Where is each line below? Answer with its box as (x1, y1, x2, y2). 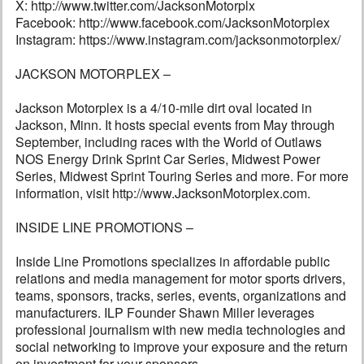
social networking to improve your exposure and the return (15, 337, 348, 357)
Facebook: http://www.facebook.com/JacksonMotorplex (15, 13, 330, 32)
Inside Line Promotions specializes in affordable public (15, 252, 330, 271)
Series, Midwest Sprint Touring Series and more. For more (15, 167, 349, 186)
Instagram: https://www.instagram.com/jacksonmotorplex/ (15, 30, 340, 50)
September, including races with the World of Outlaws (15, 132, 322, 152)
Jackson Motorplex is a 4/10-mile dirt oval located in (15, 98, 312, 118)
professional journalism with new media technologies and (15, 320, 345, 340)
